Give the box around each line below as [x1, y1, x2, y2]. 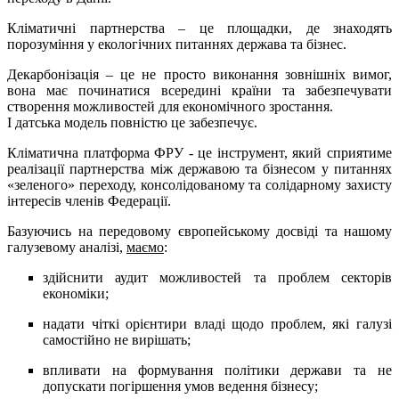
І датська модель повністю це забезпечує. [7, 115, 257, 131]
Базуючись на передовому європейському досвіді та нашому [7, 224, 392, 240]
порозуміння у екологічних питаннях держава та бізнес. [7, 37, 346, 53]
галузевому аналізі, [7, 240, 126, 256]
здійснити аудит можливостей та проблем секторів [43, 270, 392, 286]
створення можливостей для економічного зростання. [7, 99, 333, 115]
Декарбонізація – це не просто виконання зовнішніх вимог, [7, 67, 392, 83]
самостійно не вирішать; [43, 332, 191, 348]
